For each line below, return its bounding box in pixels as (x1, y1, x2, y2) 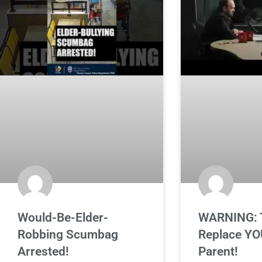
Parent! (198, 244, 238, 258)
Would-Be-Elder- (18, 210, 108, 225)
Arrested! (18, 244, 69, 258)
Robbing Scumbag (18, 227, 118, 242)
